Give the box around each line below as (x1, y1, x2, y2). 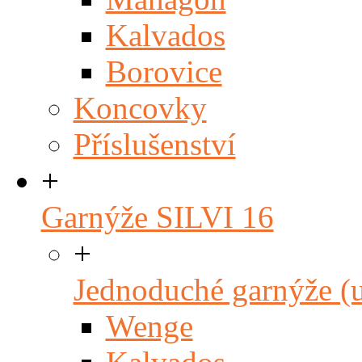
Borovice (105, 53, 222, 89)
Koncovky (73, 90, 207, 125)
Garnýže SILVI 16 (40, 199, 274, 234)
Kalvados (105, 17, 225, 53)
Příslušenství (73, 126, 236, 162)
